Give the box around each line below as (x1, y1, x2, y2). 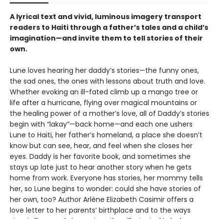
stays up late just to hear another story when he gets (10, 162, 192, 172)
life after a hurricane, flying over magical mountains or (10, 98, 197, 108)
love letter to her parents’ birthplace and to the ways (10, 205, 191, 215)
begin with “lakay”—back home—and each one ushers (10, 119, 193, 129)
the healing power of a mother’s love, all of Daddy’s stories (10, 109, 209, 118)
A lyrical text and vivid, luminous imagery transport (10, 12, 201, 22)
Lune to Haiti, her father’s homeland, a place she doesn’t (10, 130, 202, 140)
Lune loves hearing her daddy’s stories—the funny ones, (10, 66, 199, 75)
